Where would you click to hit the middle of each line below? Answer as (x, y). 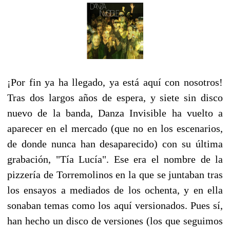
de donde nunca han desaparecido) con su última (115, 143)
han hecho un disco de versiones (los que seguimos (115, 221)
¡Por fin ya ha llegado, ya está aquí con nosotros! (115, 82)
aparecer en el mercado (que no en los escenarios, (115, 128)
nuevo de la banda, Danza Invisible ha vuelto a (115, 113)
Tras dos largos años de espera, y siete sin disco (115, 97)
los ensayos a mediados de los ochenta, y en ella (115, 190)
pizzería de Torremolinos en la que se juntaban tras (115, 174)
